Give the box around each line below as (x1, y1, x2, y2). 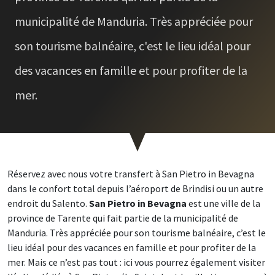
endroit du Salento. (7, 197, 89, 210)
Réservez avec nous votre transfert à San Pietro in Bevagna (7, 168, 254, 180)
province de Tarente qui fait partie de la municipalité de (7, 212, 238, 225)
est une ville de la (188, 197, 260, 210)
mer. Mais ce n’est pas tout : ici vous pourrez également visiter (7, 256, 265, 269)
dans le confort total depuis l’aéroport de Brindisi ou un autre (7, 182, 263, 195)
